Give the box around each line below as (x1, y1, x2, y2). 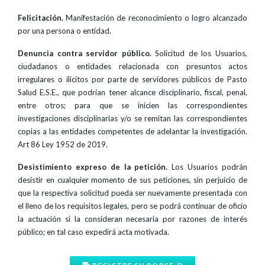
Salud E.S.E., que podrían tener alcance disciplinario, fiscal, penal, (18, 88, 247, 97)
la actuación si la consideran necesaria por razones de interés (18, 214, 247, 224)
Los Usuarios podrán (167, 162, 248, 172)
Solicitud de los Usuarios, (151, 49, 248, 58)
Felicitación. (18, 13, 63, 22)
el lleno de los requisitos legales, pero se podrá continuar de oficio (18, 201, 247, 211)
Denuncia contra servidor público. (18, 49, 151, 58)
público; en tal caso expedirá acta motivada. (18, 227, 169, 237)
